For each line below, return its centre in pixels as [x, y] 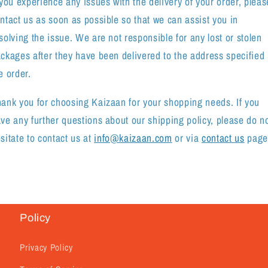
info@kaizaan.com [133, 138]
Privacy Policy [46, 247]
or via [187, 138]
